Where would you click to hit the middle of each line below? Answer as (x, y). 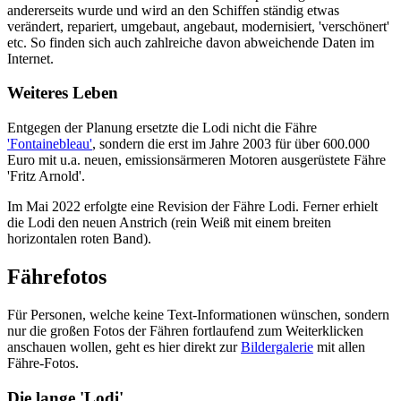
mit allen (339, 346)
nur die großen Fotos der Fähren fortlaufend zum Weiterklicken (185, 330)
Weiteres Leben (63, 93)
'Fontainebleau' (50, 144)
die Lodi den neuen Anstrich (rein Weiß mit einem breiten (169, 223)
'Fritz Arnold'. (46, 176)
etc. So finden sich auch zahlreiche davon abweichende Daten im (191, 42)
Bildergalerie (277, 346)
